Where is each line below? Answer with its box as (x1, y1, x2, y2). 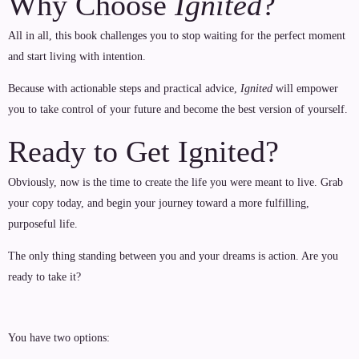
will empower (272, 83, 338, 95)
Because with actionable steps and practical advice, (8, 83, 240, 95)
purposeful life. (8, 218, 78, 230)
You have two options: (8, 332, 110, 344)
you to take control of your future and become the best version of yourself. (8, 103, 348, 115)
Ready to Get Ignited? (8, 135, 279, 168)
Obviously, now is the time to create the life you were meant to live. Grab (8, 176, 343, 188)
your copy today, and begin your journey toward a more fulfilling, (8, 197, 309, 209)
